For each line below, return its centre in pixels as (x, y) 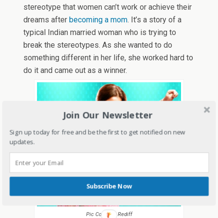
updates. (22, 142)
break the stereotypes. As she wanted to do (98, 45)
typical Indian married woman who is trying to (100, 33)
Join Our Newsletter (108, 115)
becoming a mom (99, 20)
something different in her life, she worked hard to (109, 58)
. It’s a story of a (155, 20)
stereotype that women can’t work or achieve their (108, 7)
